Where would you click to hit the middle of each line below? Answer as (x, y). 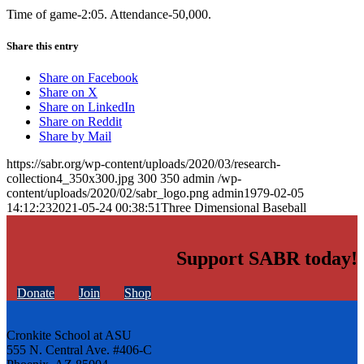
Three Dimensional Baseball (234, 208)
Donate (36, 292)
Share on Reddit (80, 122)
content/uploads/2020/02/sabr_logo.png (108, 193)
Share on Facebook (89, 78)
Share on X (68, 93)
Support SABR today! (267, 259)
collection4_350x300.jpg (70, 179)
